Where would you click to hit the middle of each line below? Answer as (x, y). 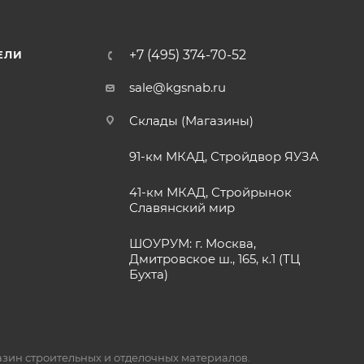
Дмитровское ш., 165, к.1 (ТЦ (215, 259)
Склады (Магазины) (192, 121)
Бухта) (149, 275)
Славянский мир (182, 208)
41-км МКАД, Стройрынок (211, 193)
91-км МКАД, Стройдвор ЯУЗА (224, 157)
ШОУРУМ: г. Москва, (193, 244)
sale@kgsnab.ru (178, 88)
